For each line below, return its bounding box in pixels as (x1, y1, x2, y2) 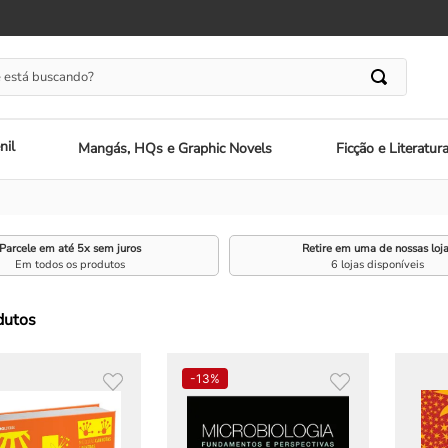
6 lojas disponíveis (331, 256, 425, 272)
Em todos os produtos (15, 256, 126, 272)
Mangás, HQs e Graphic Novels (78, 139, 273, 159)
